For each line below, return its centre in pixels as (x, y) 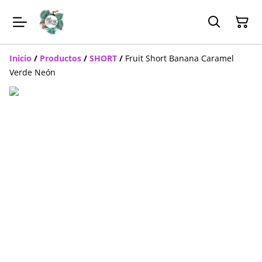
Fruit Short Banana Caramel (180, 58)
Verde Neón (32, 73)
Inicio (20, 58)
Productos (61, 58)
